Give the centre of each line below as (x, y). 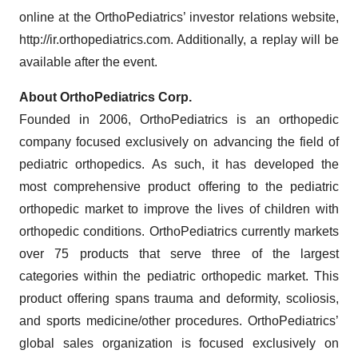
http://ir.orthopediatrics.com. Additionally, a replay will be (179, 40)
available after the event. (88, 62)
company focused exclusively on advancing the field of (179, 142)
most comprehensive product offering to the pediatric (179, 187)
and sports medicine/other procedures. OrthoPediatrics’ (179, 321)
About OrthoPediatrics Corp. (105, 97)
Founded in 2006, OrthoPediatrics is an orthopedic (179, 120)
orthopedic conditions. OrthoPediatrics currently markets (179, 232)
